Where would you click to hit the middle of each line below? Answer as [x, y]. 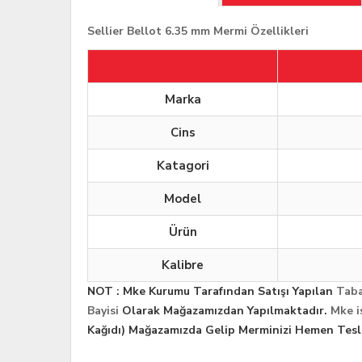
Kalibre [183, 265]
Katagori [183, 166]
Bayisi [103, 311]
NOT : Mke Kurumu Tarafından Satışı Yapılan [212, 292]
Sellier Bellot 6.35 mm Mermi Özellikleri [198, 32]
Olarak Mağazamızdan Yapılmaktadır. [225, 311]
